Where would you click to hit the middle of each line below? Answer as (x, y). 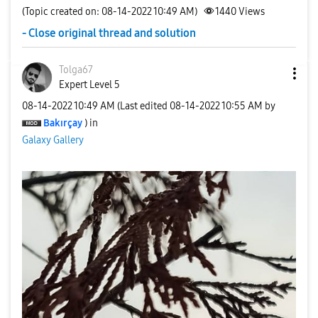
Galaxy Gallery (53, 140)
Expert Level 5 (89, 85)
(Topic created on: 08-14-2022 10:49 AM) (110, 12)
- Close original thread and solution (109, 33)
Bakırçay (63, 123)
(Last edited (143, 106)
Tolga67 (76, 70)
